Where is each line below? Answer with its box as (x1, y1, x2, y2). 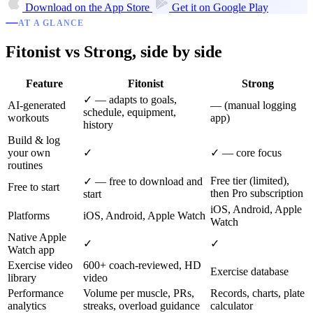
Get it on (172, 1, 210, 14)
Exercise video (8, 259, 73, 271)
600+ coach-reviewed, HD (83, 259, 201, 271)
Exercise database (210, 265, 289, 277)
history (83, 118, 113, 131)
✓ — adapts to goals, (83, 93, 177, 105)
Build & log (8, 133, 60, 146)
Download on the (25, 1, 102, 14)
